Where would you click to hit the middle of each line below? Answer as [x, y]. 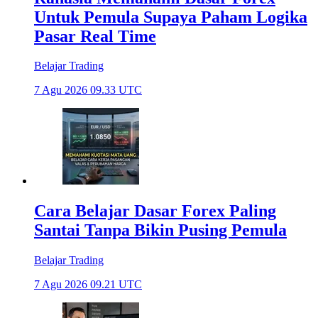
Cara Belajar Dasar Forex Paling [155, 211]
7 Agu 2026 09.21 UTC [88, 285]
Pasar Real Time [95, 36]
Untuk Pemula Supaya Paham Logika [171, 17]
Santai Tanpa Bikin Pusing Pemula [160, 230]
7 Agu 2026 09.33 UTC [88, 90]
